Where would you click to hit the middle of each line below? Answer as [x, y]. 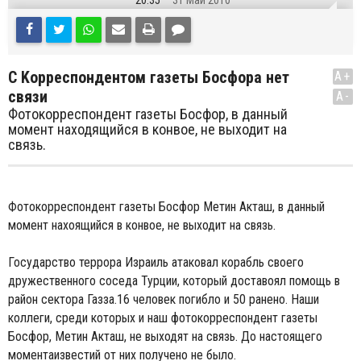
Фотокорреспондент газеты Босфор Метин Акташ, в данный [166, 207]
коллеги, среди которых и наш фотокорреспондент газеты [163, 318]
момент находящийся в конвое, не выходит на [147, 129]
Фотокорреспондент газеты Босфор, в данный [148, 114]
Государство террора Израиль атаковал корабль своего [156, 262]
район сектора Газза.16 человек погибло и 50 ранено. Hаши [164, 299]
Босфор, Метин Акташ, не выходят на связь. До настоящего [165, 336]
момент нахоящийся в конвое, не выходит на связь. [142, 225]
